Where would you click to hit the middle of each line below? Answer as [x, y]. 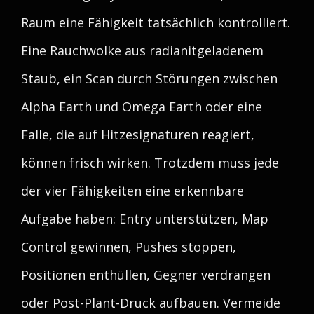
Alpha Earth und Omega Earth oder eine [142, 107]
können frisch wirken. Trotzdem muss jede [150, 163]
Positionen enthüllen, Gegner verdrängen [146, 275]
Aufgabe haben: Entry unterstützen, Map [145, 219]
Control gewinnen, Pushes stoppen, [129, 247]
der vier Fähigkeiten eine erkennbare [132, 191]
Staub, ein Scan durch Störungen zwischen [149, 78]
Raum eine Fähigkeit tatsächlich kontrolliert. [156, 22]
